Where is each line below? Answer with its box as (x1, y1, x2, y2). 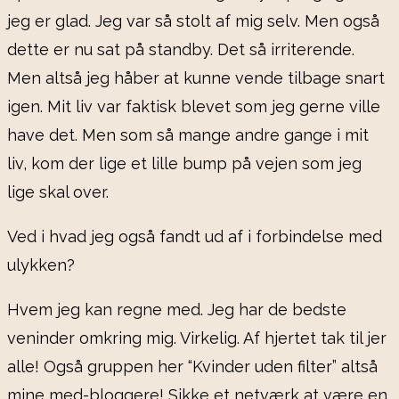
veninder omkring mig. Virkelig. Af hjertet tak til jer (7, 329, 387, 348)
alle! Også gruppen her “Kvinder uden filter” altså (7, 357, 378, 377)
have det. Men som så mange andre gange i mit (7, 126, 369, 145)
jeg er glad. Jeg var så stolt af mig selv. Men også (7, 12, 379, 31)
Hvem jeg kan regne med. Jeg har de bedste (7, 300, 346, 320)
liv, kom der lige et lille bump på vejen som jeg (7, 154, 362, 174)
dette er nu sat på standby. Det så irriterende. (7, 40, 354, 60)
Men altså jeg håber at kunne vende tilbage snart (7, 69, 385, 88)
